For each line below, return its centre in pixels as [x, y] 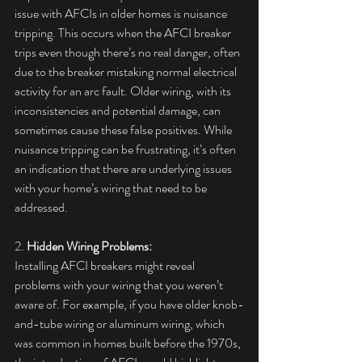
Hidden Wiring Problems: [89, 246]
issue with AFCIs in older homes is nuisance [122, 14]
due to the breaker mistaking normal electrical [127, 72]
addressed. [42, 208]
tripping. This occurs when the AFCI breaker [124, 33]
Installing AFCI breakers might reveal [106, 266]
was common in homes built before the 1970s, [129, 343]
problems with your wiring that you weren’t [120, 285]
